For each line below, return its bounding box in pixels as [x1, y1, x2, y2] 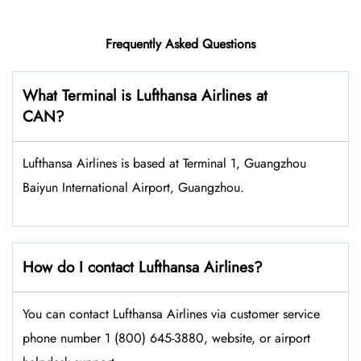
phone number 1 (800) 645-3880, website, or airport [23, 329, 310, 348]
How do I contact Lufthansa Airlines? [23, 256, 263, 279]
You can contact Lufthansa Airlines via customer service [23, 305, 320, 324]
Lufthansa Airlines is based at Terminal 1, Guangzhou [23, 154, 306, 173]
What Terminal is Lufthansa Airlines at [23, 85, 268, 107]
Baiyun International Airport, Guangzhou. [23, 178, 244, 197]
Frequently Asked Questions [106, 35, 255, 54]
